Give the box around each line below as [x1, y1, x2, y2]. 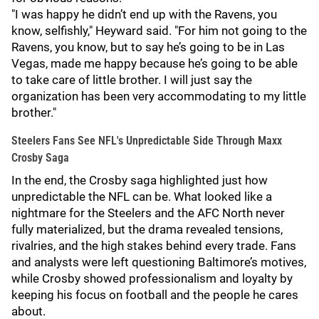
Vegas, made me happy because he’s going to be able [11, 56, 298, 70]
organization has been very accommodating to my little [11, 89, 306, 103]
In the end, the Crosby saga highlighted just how [11, 173, 268, 187]
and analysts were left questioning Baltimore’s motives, [11, 255, 306, 269]
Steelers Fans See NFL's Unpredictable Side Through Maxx [11, 134, 282, 147]
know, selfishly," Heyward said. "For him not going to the [11, 23, 307, 38]
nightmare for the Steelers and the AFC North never [11, 206, 285, 220]
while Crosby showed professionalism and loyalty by [11, 271, 293, 286]
